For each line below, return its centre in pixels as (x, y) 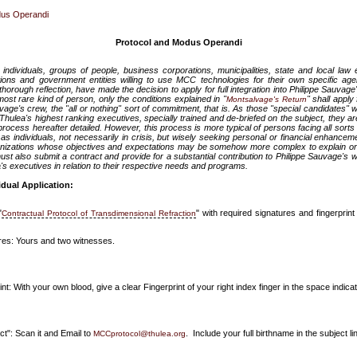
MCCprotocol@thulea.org (139, 333)
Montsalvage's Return (266, 99)
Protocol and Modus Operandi (178, 42)
